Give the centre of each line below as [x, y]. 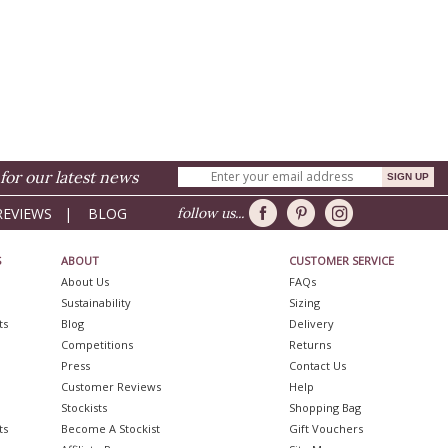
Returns [310, 344]
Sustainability [96, 302]
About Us [85, 281]
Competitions [97, 344]
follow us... [212, 213]
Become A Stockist [111, 428]
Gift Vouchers [326, 428]
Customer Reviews [111, 386]
